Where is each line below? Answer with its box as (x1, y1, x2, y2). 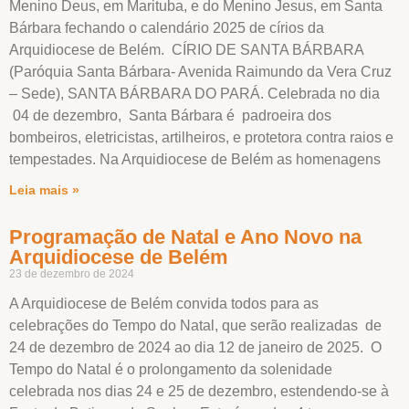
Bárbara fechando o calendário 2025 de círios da (9, 19, 324, 36)
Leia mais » (9, 182, 79, 197)
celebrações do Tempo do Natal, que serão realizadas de (9, 317, 382, 333)
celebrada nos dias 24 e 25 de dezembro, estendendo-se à (9, 383, 389, 399)
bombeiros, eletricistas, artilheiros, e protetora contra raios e (9, 129, 393, 145)
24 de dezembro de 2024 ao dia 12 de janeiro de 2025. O (9, 339, 382, 355)
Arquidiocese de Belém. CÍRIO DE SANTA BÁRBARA (9, 41, 363, 58)
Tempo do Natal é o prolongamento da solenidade (9, 361, 332, 377)
